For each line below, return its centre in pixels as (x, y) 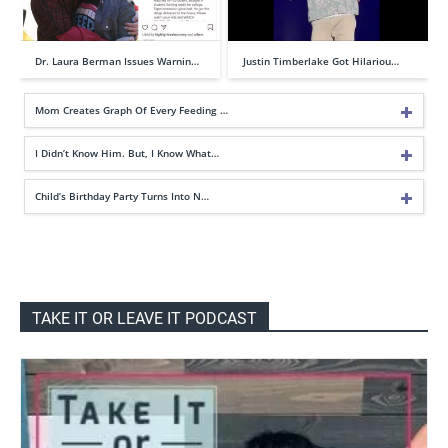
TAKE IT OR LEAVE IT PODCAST (144, 318)
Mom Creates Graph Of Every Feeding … (131, 109)
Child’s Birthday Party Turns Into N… (122, 195)
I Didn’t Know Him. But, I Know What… (127, 152)
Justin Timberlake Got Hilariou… (321, 60)
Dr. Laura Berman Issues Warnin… (117, 60)
